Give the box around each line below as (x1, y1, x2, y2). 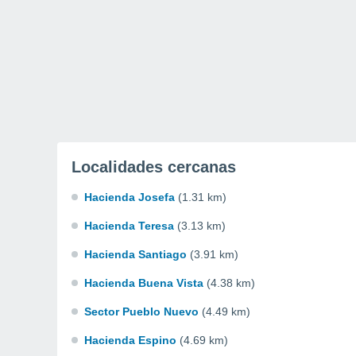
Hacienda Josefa (84, 191, 175, 203)
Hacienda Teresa (84, 219, 174, 232)
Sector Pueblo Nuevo (84, 305, 199, 318)
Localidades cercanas (72, 158, 236, 176)
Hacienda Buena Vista (84, 277, 203, 289)
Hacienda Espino (84, 334, 176, 346)
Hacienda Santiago (84, 248, 187, 261)
